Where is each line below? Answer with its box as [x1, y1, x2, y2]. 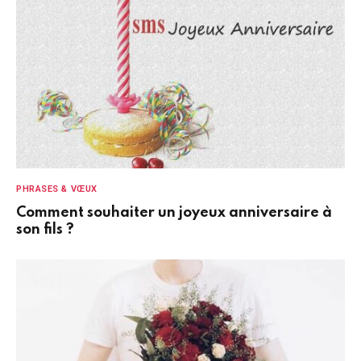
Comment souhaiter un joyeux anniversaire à [16, 205, 332, 220]
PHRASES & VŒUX [16, 183, 98, 194]
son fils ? [16, 222, 74, 237]
